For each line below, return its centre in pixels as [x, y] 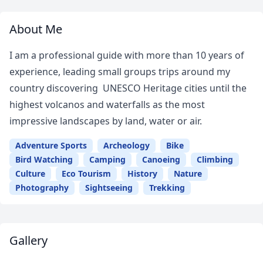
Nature [188, 174]
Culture [30, 174]
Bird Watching [44, 160]
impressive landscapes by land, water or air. [107, 121]
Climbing [215, 160]
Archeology [127, 146]
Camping [107, 160]
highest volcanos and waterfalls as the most [107, 105]
